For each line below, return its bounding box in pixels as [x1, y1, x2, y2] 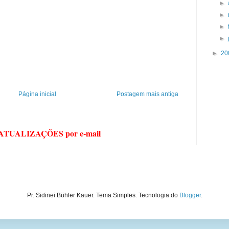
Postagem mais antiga [117, 90, 178, 98]
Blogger [179, 192, 201, 199]
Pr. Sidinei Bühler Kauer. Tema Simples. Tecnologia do [27, 192, 179, 199]
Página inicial [18, 90, 56, 98]
